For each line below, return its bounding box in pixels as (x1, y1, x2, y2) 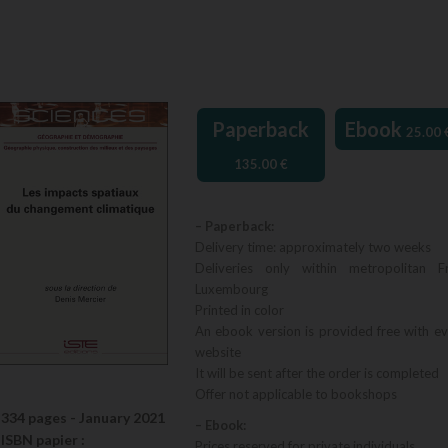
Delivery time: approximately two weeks (194, 238, 431, 255)
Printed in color (194, 301, 284, 318)
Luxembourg (194, 280, 268, 297)
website (194, 343, 241, 360)
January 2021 (79, 409, 166, 427)
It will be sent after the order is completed (194, 364, 439, 381)
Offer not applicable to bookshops (194, 385, 397, 402)
